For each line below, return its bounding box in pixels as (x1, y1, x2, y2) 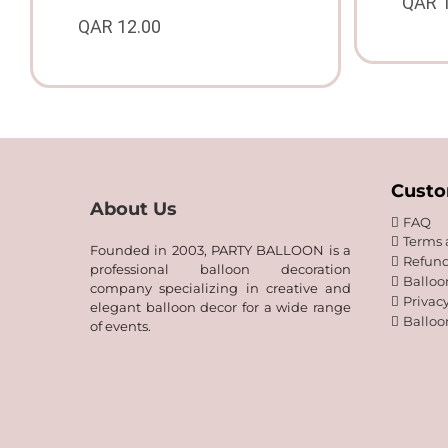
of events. (90, 318, 151, 335)
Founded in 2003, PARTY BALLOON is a (90, 242, 351, 259)
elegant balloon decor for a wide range (90, 299, 351, 316)
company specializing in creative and (90, 280, 351, 297)
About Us (90, 198, 177, 221)
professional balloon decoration (90, 261, 351, 278)
